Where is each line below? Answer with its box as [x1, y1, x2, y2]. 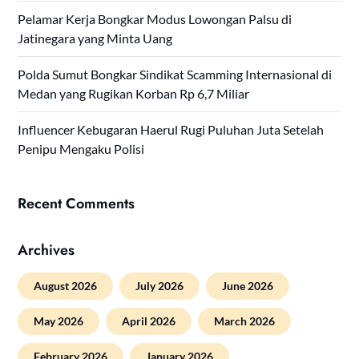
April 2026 [122, 313, 176, 328]
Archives [18, 239, 75, 260]
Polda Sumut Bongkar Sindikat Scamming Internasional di [18, 66, 333, 82]
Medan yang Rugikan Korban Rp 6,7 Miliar [18, 85, 250, 101]
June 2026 [222, 278, 274, 292]
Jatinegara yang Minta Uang [18, 30, 173, 46]
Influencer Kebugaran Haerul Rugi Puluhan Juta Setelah [18, 121, 325, 137]
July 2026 [135, 278, 184, 292]
